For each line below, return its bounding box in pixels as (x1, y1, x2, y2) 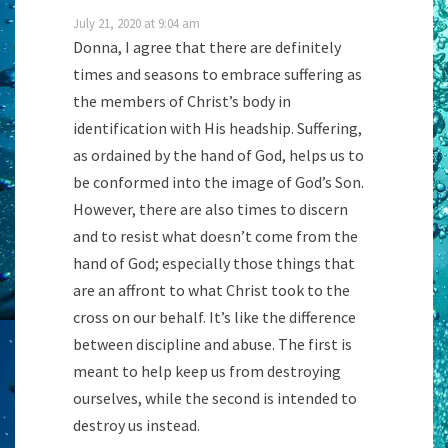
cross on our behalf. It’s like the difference (73, 307, 356, 328)
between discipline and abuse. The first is (73, 334, 352, 355)
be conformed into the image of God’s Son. (73, 172, 364, 193)
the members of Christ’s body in (73, 91, 291, 112)
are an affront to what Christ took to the (73, 280, 350, 301)
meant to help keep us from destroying (73, 361, 341, 382)
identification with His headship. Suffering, (73, 118, 362, 139)
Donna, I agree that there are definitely (73, 37, 341, 58)
